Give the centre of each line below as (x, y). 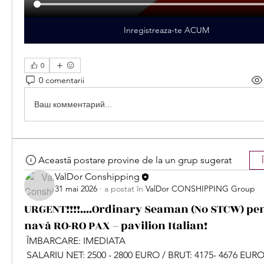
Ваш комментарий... (73, 104)
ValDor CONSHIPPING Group (200, 189)
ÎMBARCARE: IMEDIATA (75, 241)
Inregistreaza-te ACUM (166, 30)
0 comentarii (62, 80)
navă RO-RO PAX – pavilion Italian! (119, 226)
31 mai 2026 (76, 189)
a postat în (124, 189)
